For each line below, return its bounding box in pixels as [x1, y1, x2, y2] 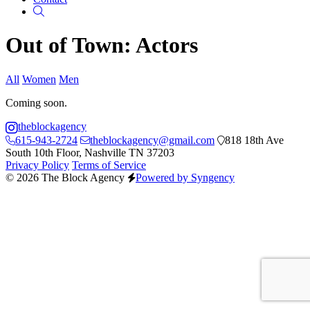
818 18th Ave [225, 134, 284, 147]
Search [44, 5, 73, 17]
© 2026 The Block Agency [6, 172, 125, 184]
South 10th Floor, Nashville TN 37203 [6, 147, 174, 159]
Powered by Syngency [136, 172, 235, 184]
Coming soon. [6, 96, 67, 109]
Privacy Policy [6, 159, 69, 172]
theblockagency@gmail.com [90, 134, 215, 147]
